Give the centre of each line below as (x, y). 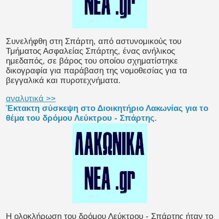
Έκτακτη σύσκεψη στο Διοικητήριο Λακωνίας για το (107, 109)
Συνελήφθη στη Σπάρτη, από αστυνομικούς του (94, 42)
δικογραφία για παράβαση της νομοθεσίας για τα (97, 71)
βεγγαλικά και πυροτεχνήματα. (63, 81)
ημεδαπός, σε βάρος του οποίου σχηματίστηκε (92, 61)
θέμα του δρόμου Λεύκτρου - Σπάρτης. (81, 118)
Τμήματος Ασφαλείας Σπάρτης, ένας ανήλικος (90, 51)
